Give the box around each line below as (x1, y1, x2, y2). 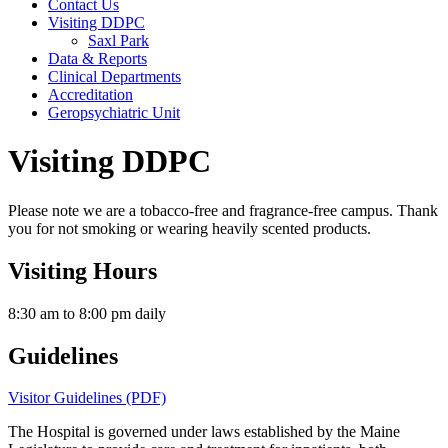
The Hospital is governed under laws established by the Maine (8, 423, 400, 441)
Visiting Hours (8, 257, 157, 284)
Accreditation (48, 85, 133, 103)
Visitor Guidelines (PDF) (8, 389, 166, 407)
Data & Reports (48, 49, 147, 67)
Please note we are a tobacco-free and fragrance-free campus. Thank (8, 201, 438, 219)
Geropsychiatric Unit (48, 103, 180, 121)
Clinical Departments (48, 67, 181, 85)
